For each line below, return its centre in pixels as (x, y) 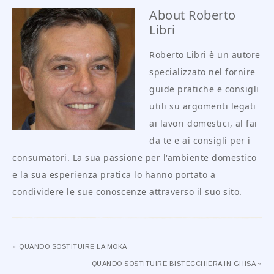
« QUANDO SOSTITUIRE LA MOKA (70, 247)
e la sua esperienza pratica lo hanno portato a (114, 175)
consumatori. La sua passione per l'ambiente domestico (135, 158)
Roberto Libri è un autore (205, 55)
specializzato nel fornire (202, 72)
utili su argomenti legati (203, 106)
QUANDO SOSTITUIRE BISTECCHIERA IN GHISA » (176, 264)
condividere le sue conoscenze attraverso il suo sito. (127, 192)
